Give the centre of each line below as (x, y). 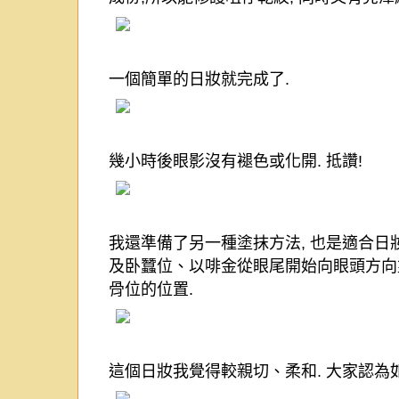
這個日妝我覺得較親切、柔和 (213, 371)
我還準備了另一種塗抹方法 (205, 243)
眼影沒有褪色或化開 (245, 161)
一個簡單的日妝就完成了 (197, 79)
